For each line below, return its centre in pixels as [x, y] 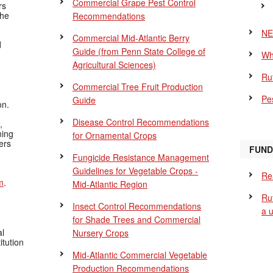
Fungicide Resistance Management [141, 157]
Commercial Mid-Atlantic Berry [131, 38]
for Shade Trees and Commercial [136, 219]
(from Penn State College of [152, 51]
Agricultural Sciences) [114, 65]
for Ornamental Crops [115, 135]
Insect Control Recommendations [137, 206]
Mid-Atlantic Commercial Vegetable [140, 255]
